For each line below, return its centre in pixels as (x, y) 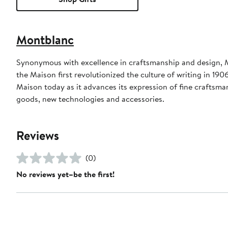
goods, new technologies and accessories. (90, 98)
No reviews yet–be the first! (65, 174)
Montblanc (45, 39)
